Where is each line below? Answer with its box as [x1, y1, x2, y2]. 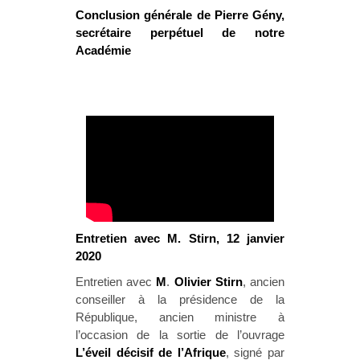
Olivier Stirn [174, 274, 243, 288]
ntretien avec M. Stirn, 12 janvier [84, 231, 284, 245]
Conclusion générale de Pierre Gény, [76, 8, 284, 22]
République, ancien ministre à [76, 309, 284, 324]
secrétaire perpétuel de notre [76, 26, 284, 39]
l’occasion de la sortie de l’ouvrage [76, 327, 284, 342]
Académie [76, 43, 131, 57]
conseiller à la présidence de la [76, 292, 284, 306]
